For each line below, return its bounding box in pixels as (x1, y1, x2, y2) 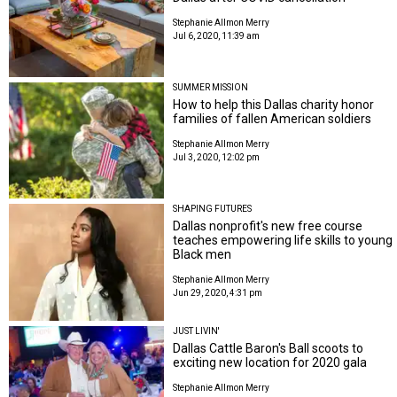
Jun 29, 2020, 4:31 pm (173, 288, 263, 299)
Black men (173, 247, 232, 262)
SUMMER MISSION (173, 82, 249, 92)
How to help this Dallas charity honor (173, 97, 375, 112)
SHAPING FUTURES (173, 204, 253, 214)
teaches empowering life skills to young (173, 233, 393, 248)
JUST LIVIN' (173, 325, 221, 336)
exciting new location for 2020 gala (173, 354, 368, 370)
